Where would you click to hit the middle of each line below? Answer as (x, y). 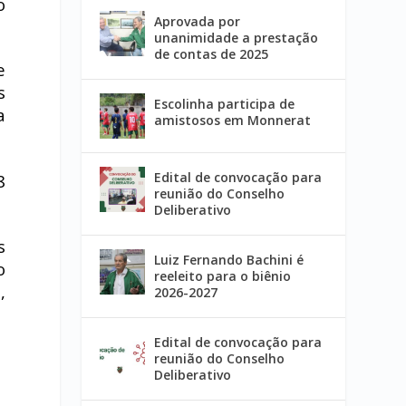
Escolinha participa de (225, 104)
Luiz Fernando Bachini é (229, 260)
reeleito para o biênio (223, 276)
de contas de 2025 (212, 54)
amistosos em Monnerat (233, 121)
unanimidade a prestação (237, 38)
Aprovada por (198, 22)
